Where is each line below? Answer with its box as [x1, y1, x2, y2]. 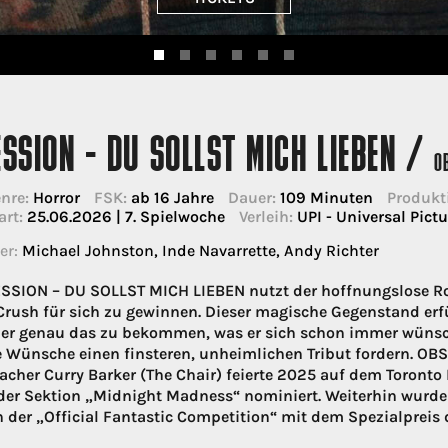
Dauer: [227, 188, 276, 208]
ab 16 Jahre [126, 188, 214, 208]
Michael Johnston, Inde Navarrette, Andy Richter [17, 241, 379, 261]
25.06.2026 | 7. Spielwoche [22, 207, 225, 227]
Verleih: [238, 207, 293, 227]
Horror [28, 188, 80, 208]
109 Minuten [275, 188, 373, 208]
